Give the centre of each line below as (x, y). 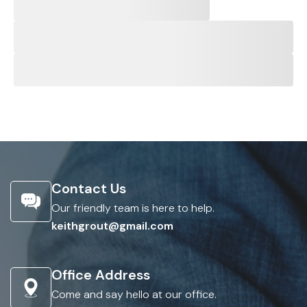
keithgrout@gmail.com (112, 226)
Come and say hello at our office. (134, 294)
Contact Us (89, 188)
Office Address (101, 275)
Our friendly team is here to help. (133, 208)
